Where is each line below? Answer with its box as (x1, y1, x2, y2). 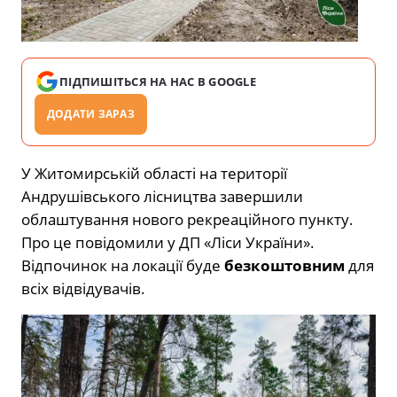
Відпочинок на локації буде (21, 254, 224, 276)
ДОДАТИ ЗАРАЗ (47, 105, 135, 121)
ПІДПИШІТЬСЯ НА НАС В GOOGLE (59, 73, 257, 90)
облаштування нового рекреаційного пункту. (21, 208, 354, 230)
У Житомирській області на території (21, 162, 287, 183)
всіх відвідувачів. (21, 277, 145, 299)
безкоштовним (224, 254, 345, 276)
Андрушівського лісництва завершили (21, 185, 303, 206)
